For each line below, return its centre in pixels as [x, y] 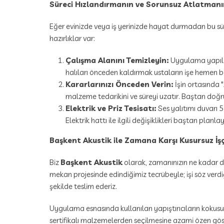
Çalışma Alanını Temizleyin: [117, 60]
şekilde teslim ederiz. [83, 186]
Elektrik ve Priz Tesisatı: [111, 108]
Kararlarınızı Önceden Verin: [119, 84]
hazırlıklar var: [72, 38]
